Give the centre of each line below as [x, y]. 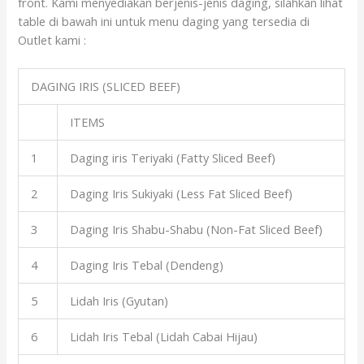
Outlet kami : [52, 39]
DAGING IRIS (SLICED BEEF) [106, 87]
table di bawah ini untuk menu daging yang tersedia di [164, 21]
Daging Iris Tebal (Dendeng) [147, 265]
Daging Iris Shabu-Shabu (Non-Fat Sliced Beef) [197, 230]
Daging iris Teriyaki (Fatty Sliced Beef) [173, 158]
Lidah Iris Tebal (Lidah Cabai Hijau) [164, 337]
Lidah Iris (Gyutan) [119, 301]
